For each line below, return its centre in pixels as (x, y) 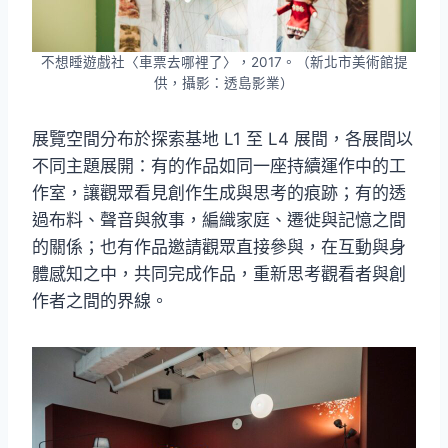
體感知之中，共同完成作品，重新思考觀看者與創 (219, 274)
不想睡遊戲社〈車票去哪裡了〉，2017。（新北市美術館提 (224, 62)
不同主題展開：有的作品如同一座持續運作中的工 (219, 166)
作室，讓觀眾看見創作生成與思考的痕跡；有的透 (219, 193)
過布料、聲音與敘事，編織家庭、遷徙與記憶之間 (219, 220)
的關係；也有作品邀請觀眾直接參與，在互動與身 (219, 247)
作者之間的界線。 (100, 301)
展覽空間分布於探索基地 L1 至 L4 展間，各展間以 (222, 139)
